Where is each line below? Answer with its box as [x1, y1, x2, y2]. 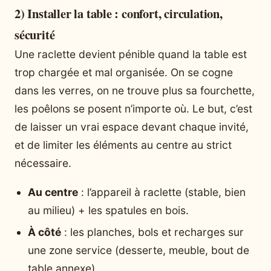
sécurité [15, 25, 55, 44]
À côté [28, 225, 61, 238]
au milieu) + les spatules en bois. [28, 203, 189, 217]
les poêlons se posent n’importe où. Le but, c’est [15, 102, 252, 116]
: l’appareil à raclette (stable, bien [78, 185, 246, 198]
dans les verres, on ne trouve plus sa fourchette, [15, 84, 255, 97]
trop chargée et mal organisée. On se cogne [15, 66, 233, 79]
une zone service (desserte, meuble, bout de [28, 243, 249, 256]
